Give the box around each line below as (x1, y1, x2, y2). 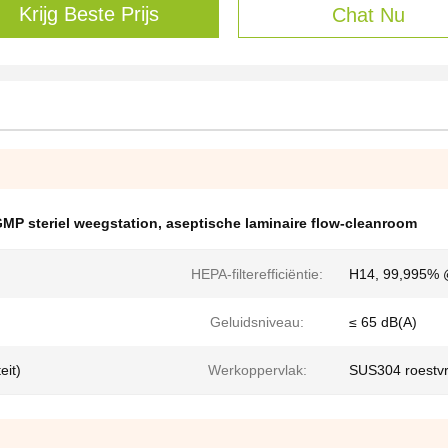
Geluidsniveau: (210, 314, 304, 331)
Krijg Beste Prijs (18, 3, 159, 26)
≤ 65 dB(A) (349, 314, 417, 331)
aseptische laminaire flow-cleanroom (166, 215, 417, 232)
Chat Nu (332, 4, 405, 27)
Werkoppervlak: (207, 362, 307, 379)
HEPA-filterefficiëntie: (191, 266, 323, 283)
